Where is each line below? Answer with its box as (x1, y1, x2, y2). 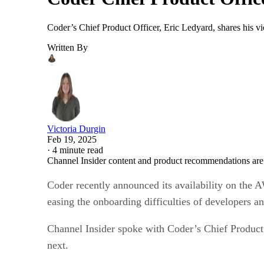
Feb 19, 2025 (47, 134, 97, 144)
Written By (47, 42, 88, 52)
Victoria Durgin (47, 123, 105, 134)
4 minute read (52, 144, 103, 155)
